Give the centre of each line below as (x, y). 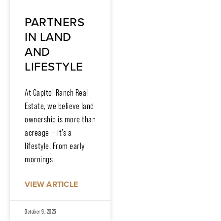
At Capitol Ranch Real (56, 92)
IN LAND (48, 37)
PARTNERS (55, 22)
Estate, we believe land (59, 106)
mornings (39, 159)
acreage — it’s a (48, 132)
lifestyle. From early (55, 146)
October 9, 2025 (41, 211)
